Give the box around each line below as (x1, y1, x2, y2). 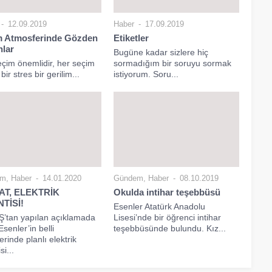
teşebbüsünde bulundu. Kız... (114, 223, 226, 233)
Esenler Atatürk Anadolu (114, 201, 206, 211)
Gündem (114, 173, 144, 183)
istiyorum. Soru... (114, 69, 179, 79)
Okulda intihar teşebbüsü (114, 186, 221, 197)
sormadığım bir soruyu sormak (114, 58, 232, 68)
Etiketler (114, 32, 149, 43)
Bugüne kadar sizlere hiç (114, 47, 209, 57)
